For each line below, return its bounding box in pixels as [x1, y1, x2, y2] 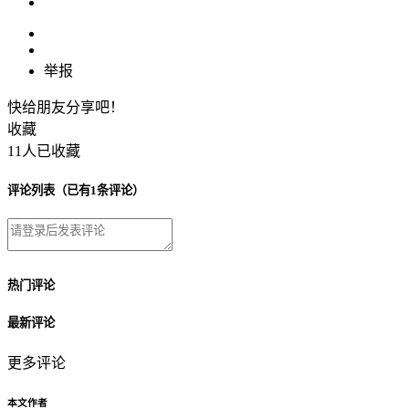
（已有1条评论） [55, 184, 144, 198]
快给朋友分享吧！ [7, 100, 124, 116]
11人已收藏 [7, 143, 80, 160]
